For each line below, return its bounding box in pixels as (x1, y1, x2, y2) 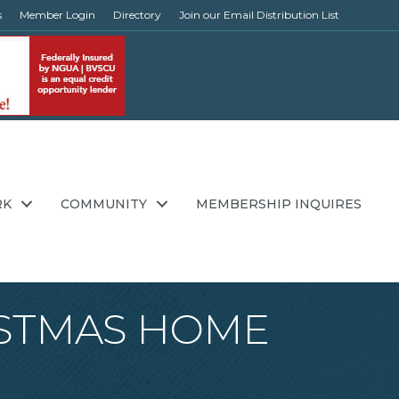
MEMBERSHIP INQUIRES (196, 195, 362, 212)
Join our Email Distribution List (178, 8, 339, 21)
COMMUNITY (61, 195, 147, 212)
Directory (112, 8, 161, 21)
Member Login (19, 8, 95, 21)
